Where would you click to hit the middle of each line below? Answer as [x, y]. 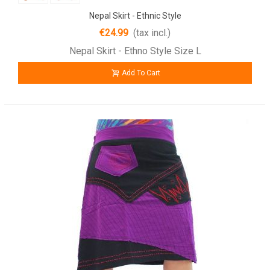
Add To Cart [141, 73]
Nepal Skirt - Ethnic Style [135, 16]
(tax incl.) [152, 33]
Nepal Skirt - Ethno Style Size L [135, 51]
